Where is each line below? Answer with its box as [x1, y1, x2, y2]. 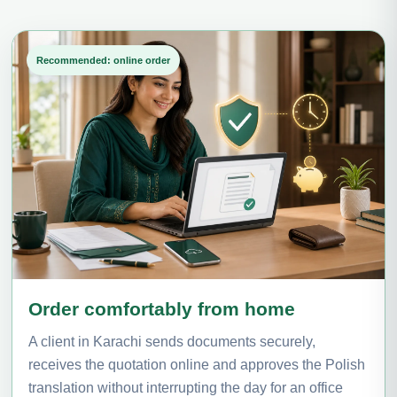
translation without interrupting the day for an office [28, 379, 343, 395]
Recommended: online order [36, 54, 170, 66]
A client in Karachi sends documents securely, [28, 333, 315, 349]
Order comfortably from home [28, 298, 295, 319]
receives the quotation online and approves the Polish [28, 356, 365, 372]
